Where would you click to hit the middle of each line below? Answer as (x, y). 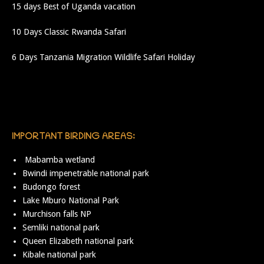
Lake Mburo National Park (71, 200)
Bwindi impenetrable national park (86, 173)
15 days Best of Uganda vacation (74, 7)
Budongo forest (52, 187)
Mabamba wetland (60, 159)
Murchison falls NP (57, 214)
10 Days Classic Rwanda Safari (69, 32)
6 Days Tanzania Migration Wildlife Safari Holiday (103, 57)
